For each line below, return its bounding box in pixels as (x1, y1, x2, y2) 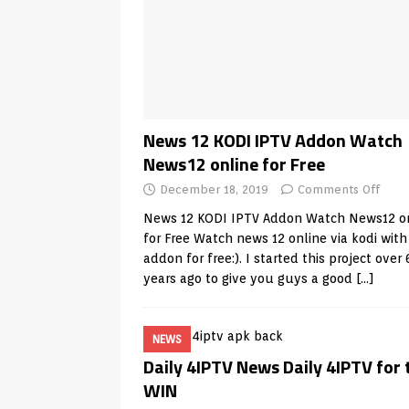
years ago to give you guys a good (143, 271, 356, 286)
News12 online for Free (143, 150, 325, 178)
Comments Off (298, 183, 380, 196)
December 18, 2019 (160, 183, 268, 196)
